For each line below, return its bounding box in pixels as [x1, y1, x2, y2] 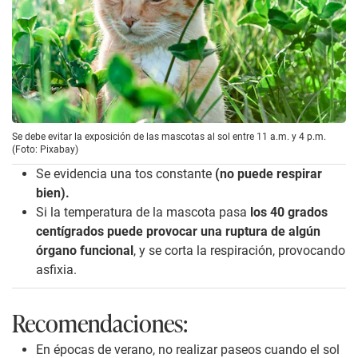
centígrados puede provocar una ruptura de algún [36, 224, 320, 240]
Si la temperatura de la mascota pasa [36, 205, 247, 221]
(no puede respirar [215, 166, 322, 182]
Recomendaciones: [12, 305, 188, 340]
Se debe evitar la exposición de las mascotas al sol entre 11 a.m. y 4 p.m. [12, 131, 326, 143]
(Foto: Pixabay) [12, 144, 78, 156]
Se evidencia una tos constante [36, 166, 215, 182]
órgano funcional [36, 243, 133, 259]
